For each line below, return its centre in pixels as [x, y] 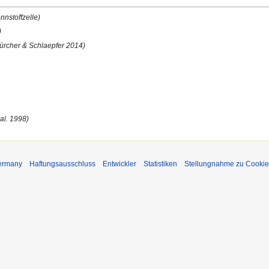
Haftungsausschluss [62, 164]
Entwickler [119, 164]
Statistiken [160, 164]
